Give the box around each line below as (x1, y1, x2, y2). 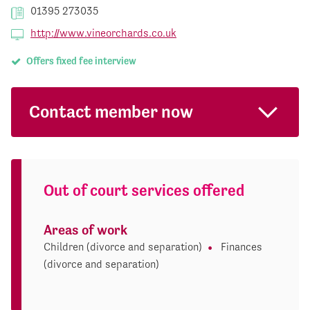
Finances (221, 240, 262, 254)
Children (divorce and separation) (44, 240, 202, 254)
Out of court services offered (44, 181, 244, 200)
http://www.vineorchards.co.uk (30, 26, 176, 40)
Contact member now (28, 101, 193, 122)
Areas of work (44, 222, 127, 239)
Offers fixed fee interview (24, 55, 136, 67)
